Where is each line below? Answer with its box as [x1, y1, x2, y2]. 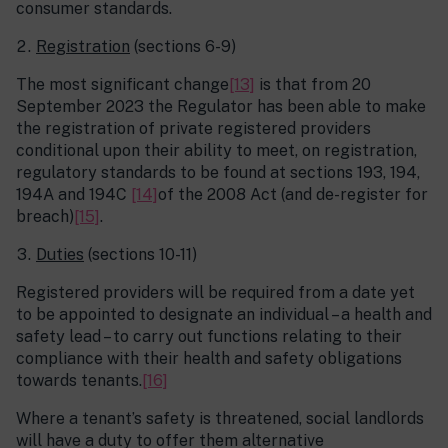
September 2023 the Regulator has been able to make [16, 97, 426, 117]
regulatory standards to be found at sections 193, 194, [16, 163, 420, 183]
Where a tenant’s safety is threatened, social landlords [16, 409, 424, 429]
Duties [36, 245, 84, 265]
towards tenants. [16, 371, 142, 391]
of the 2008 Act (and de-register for [158, 185, 428, 205]
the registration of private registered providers [16, 119, 371, 139]
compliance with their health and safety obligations [16, 349, 402, 369]
